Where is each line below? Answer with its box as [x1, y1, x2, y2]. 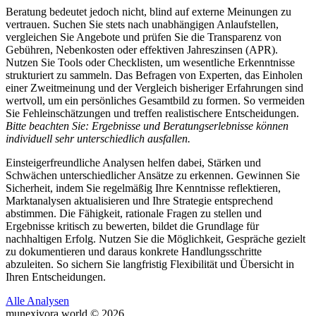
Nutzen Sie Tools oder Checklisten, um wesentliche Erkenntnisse [6, 56, 295, 68]
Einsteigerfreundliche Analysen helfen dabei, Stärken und [6, 156, 261, 169]
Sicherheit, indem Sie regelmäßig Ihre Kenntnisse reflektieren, [6, 181, 281, 194]
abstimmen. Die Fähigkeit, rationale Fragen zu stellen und [6, 207, 262, 219]
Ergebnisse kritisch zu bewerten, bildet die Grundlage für [6, 219, 259, 232]
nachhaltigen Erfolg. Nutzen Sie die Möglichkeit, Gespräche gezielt [6, 232, 305, 245]
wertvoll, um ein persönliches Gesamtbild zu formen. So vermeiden [6, 94, 305, 107]
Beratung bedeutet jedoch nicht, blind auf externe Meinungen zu [6, 5, 291, 18]
